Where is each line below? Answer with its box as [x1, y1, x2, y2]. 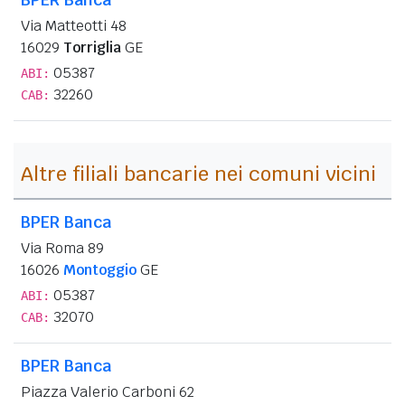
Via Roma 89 [21, 238, 104, 258]
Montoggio [63, 259, 137, 279]
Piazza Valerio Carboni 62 [21, 381, 194, 401]
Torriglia [63, 37, 121, 57]
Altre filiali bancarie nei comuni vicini [21, 160, 376, 186]
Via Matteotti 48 [21, 15, 127, 35]
